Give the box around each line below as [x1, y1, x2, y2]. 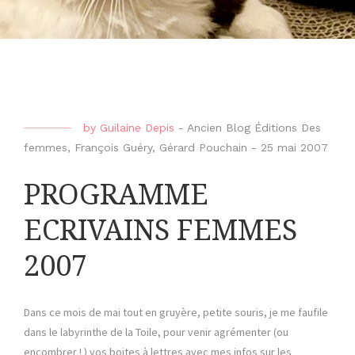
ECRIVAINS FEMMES [24, 213, 297, 248]
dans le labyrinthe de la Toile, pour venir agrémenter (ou [24, 325, 288, 340]
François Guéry [74, 141, 152, 154]
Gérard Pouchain [159, 141, 247, 154]
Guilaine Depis [100, 121, 174, 134]
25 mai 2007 [261, 141, 328, 154]
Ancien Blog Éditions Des [187, 121, 321, 134]
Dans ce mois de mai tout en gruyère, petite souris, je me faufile [24, 305, 328, 320]
